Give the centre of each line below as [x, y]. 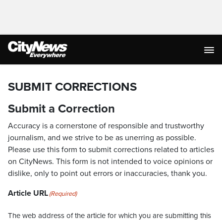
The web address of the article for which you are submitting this [110, 216]
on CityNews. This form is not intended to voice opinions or [110, 162]
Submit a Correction [61, 109]
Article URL [28, 193]
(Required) [63, 194]
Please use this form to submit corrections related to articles [111, 150]
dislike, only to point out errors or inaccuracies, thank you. [108, 173]
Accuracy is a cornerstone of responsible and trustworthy [106, 126]
